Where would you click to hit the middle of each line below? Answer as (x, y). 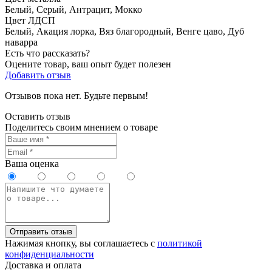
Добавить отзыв (38, 75)
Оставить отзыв (38, 116)
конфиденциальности (49, 254)
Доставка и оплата (43, 265)
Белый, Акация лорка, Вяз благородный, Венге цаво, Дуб (124, 31)
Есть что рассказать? (47, 53)
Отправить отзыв (41, 232)
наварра (21, 42)
